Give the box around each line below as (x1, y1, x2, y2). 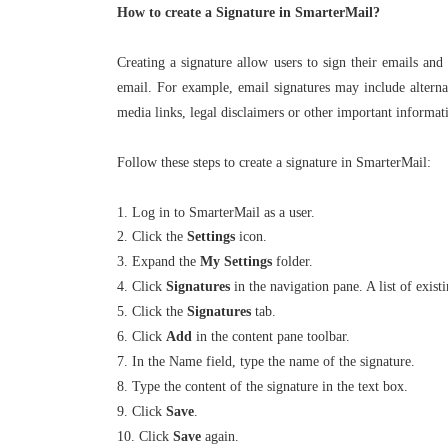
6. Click (117, 329, 166, 344)
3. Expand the (117, 254, 200, 269)
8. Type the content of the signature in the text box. (117, 379, 408, 394)
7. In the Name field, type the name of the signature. (117, 354, 415, 369)
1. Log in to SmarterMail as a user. (117, 205, 315, 220)
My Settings (200, 254, 272, 269)
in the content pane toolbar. (192, 329, 350, 344)
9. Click (117, 404, 166, 419)
